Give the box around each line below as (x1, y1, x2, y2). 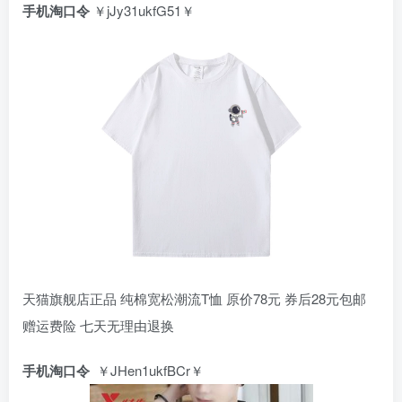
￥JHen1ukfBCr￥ (90, 361, 204, 380)
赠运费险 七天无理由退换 (22, 316, 174, 336)
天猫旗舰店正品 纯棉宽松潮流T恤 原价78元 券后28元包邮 (22, 289, 366, 309)
